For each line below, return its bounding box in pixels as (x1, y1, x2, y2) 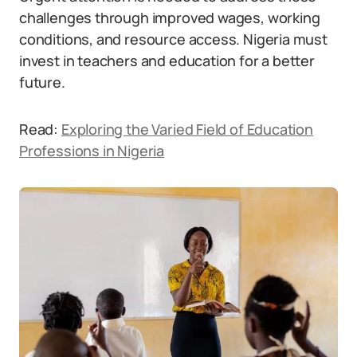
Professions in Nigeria (19, 141, 165, 160)
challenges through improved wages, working (19, 8, 320, 27)
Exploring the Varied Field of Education (61, 120, 313, 139)
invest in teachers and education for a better (19, 51, 315, 70)
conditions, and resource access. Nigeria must (19, 29, 328, 49)
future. (19, 73, 65, 92)
